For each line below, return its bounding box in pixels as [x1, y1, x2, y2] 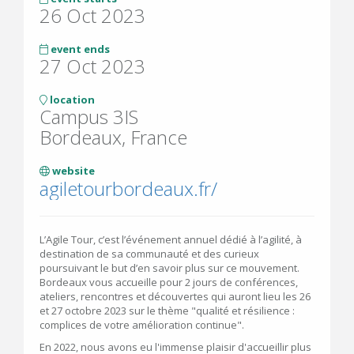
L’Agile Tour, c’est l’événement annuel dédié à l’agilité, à [40, 232, 302, 247]
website [50, 164, 95, 178]
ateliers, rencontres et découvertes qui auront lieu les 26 [40, 289, 311, 303]
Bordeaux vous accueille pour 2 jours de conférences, [40, 275, 298, 289]
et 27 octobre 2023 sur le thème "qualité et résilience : [40, 303, 295, 318]
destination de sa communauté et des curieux [40, 247, 259, 261]
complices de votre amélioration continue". [40, 318, 244, 332]
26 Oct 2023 [40, 2, 145, 28]
